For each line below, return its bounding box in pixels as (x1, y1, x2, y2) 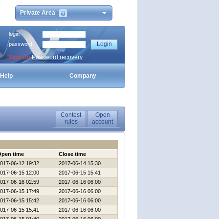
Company (69, 72, 96, 79)
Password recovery (32, 54, 83, 61)
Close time (59, 151, 86, 157)
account (92, 118, 113, 125)
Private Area (20, 9, 55, 16)
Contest (61, 111, 81, 118)
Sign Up (9, 54, 30, 61)
